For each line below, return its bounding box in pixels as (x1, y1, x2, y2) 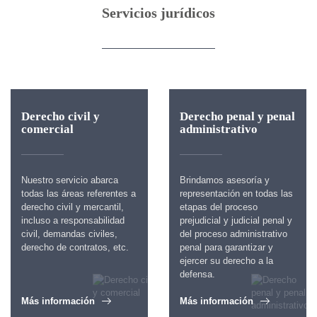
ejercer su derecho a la (180, 255, 273, 266)
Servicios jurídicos (102, 6, 215, 21)
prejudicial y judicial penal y (180, 215, 292, 226)
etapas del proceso (180, 202, 258, 212)
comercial (21, 122, 74, 136)
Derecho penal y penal (180, 110, 295, 123)
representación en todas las (180, 188, 293, 199)
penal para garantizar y (180, 242, 273, 253)
